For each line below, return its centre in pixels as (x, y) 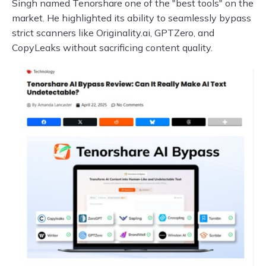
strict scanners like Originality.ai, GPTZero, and (113, 33)
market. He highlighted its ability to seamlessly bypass (132, 18)
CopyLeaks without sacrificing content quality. (112, 48)
